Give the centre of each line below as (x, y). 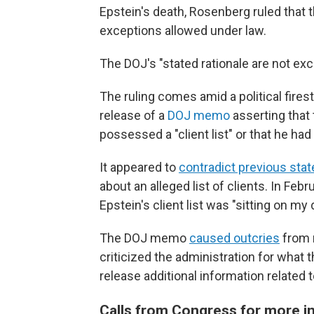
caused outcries (234, 238)
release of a (134, 115)
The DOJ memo (144, 238)
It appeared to (139, 167)
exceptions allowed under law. (184, 30)
